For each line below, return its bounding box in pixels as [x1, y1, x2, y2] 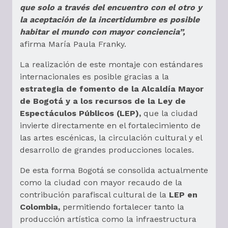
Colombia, [20, 202, 63, 212]
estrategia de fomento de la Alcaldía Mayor [20, 84, 204, 94]
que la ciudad [141, 108, 198, 119]
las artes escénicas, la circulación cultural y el [20, 133, 202, 143]
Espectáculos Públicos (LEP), [20, 108, 141, 119]
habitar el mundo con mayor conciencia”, [20, 27, 185, 37]
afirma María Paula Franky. [20, 39, 126, 49]
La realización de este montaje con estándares [20, 60, 203, 70]
